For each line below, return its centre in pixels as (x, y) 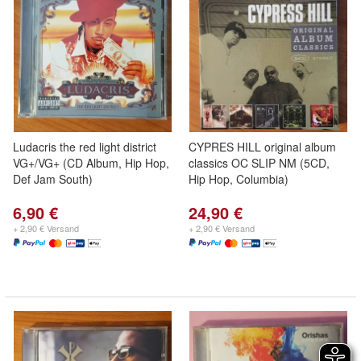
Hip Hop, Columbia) (239, 179)
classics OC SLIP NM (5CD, (259, 163)
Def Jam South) (53, 179)
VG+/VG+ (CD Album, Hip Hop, (91, 163)
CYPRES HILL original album (262, 147)
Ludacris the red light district (85, 147)
